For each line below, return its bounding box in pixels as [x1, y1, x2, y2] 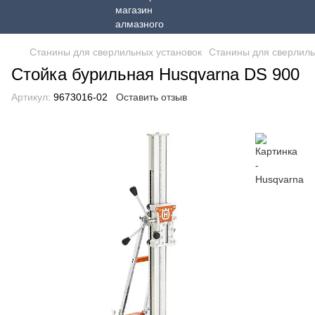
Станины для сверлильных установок [30, 46, 202, 58]
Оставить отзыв [116, 91, 187, 103]
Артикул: [11, 91, 51, 103]
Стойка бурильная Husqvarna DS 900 [11, 65, 300, 84]
